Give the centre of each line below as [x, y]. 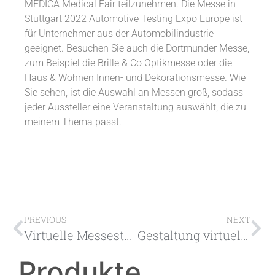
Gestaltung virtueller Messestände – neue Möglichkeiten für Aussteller [244, 235]
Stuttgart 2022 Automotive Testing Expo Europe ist [134, 19]
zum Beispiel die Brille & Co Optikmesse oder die [128, 63]
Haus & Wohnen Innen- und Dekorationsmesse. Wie [135, 78]
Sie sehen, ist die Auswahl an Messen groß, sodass [134, 93]
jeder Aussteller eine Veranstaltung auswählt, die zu [135, 107]
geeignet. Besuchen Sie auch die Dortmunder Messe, [137, 48]
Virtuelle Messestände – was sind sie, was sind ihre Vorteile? [128, 235]
